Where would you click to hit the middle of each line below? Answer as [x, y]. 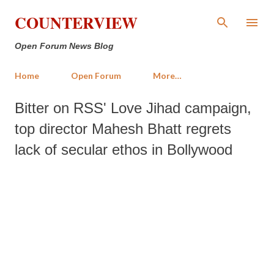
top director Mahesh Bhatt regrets [123, 129]
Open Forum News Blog [64, 46]
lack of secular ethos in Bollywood [124, 150]
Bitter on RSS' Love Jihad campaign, [133, 108]
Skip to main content [137, 15]
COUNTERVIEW [76, 23]
